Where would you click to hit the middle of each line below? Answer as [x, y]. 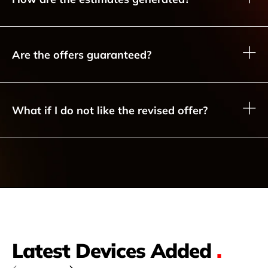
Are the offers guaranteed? [82, 54]
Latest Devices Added [114, 250]
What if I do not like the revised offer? [110, 110]
